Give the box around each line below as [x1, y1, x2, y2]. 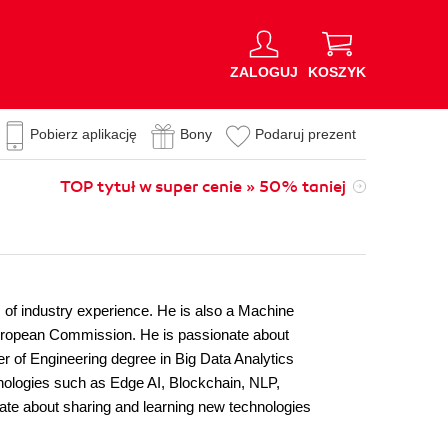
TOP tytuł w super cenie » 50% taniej [60, 177, 346, 197]
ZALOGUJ [230, 63, 298, 80]
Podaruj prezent [255, 126, 356, 142]
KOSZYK [308, 63, 366, 80]
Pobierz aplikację [30, 126, 137, 142]
